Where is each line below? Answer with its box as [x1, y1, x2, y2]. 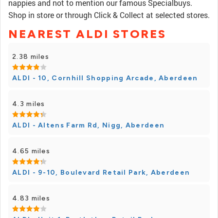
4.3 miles [12, 100, 45, 108]
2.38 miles [12, 53, 49, 61]
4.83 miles [12, 194, 50, 202]
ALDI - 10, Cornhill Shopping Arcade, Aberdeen [12, 74, 198, 82]
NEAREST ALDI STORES [8, 27, 166, 41]
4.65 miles [12, 147, 50, 155]
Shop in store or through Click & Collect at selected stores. [8, 10, 210, 20]
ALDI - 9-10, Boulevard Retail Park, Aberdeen [12, 168, 190, 177]
